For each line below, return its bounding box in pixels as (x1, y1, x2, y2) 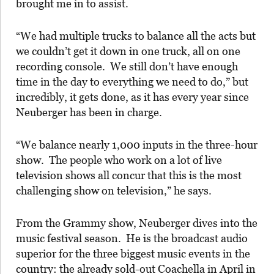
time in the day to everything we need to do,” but (16, 75, 248, 88)
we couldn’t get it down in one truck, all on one (16, 44, 240, 57)
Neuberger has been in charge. (16, 105, 162, 119)
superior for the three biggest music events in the (16, 246, 250, 260)
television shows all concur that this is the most (16, 168, 242, 182)
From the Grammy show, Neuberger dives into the (16, 216, 257, 229)
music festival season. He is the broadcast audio (16, 231, 248, 245)
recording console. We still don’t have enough (16, 59, 238, 73)
